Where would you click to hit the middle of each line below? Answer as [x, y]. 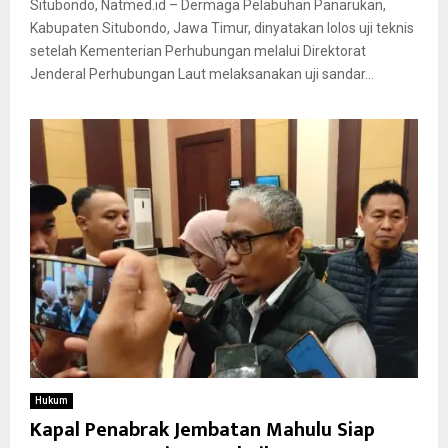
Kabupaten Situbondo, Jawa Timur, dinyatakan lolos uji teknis [222, 28]
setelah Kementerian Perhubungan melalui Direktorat [198, 51]
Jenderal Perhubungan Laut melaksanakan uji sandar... [202, 74]
